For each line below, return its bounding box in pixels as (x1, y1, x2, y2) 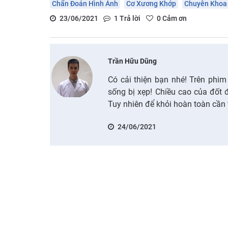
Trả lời (118, 14, 140, 22)
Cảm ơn (160, 14, 187, 22)
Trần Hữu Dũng (108, 56, 157, 65)
